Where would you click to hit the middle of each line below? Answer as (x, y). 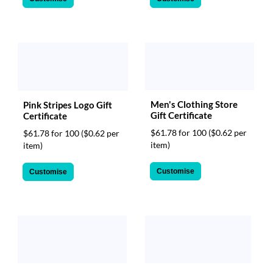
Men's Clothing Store (194, 104)
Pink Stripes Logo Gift (68, 105)
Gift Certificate (181, 115)
